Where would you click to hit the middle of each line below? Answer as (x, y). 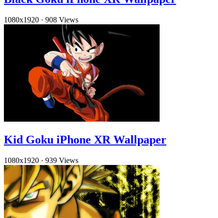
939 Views (62, 160)
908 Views (62, 20)
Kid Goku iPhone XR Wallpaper (85, 139)
